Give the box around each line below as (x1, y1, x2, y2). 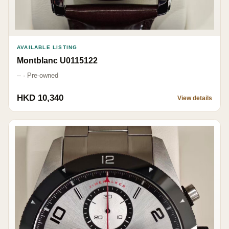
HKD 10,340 (17, 93, 63, 103)
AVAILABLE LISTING (17, 44, 78, 51)
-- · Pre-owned (17, 72, 58, 80)
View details (177, 95, 212, 102)
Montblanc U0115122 (17, 56, 98, 65)
